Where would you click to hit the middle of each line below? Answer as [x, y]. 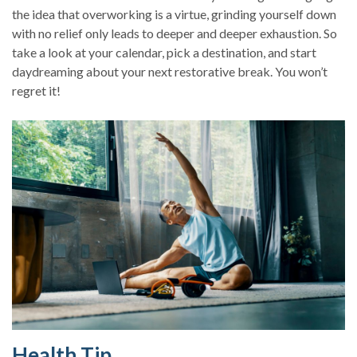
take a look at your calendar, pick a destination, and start [164, 52]
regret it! [36, 90]
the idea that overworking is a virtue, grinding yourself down [174, 14]
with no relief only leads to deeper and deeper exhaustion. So [175, 33]
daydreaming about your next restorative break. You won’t [170, 71]
